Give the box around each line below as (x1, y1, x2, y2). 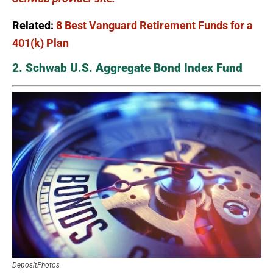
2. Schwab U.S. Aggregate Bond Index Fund (12, 61, 243, 76)
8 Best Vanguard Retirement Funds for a (56, 19, 253, 32)
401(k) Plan (12, 37, 69, 50)
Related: (12, 19, 56, 32)
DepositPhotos (12, 260, 60, 269)
